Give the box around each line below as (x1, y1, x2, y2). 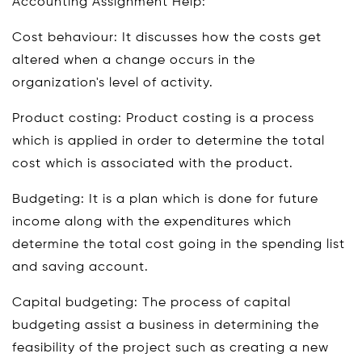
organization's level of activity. (12, 77, 213, 90)
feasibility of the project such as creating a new (12, 342, 329, 355)
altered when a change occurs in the (12, 54, 255, 67)
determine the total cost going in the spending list (12, 238, 345, 251)
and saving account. (12, 261, 149, 274)
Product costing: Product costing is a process (12, 112, 314, 125)
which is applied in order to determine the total (12, 135, 325, 148)
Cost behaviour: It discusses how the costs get (12, 32, 322, 44)
